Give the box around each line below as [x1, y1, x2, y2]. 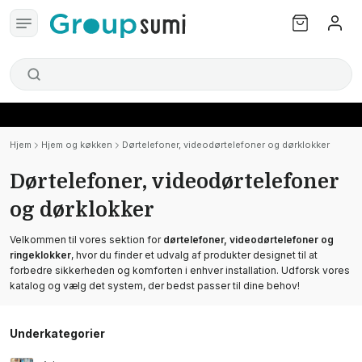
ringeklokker [10, 249, 71, 261]
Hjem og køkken [41, 139, 112, 150]
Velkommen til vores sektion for [10, 234, 163, 246]
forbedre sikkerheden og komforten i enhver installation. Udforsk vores [10, 264, 350, 276]
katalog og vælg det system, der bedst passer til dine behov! [10, 280, 300, 292]
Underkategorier [10, 326, 105, 340]
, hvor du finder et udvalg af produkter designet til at [71, 249, 318, 261]
